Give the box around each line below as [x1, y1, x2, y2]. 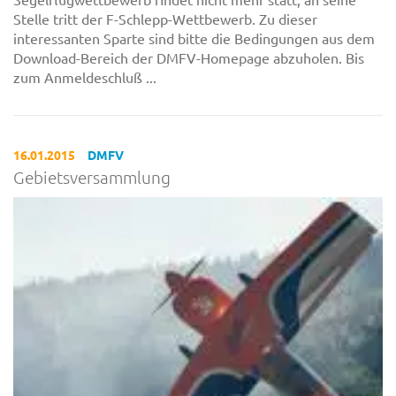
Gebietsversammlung [13, 165, 171, 187]
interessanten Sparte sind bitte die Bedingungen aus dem [13, 28, 375, 47]
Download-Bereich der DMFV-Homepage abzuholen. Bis [13, 48, 364, 66]
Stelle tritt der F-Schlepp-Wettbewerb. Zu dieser [13, 9, 317, 27]
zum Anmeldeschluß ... [13, 67, 156, 86]
